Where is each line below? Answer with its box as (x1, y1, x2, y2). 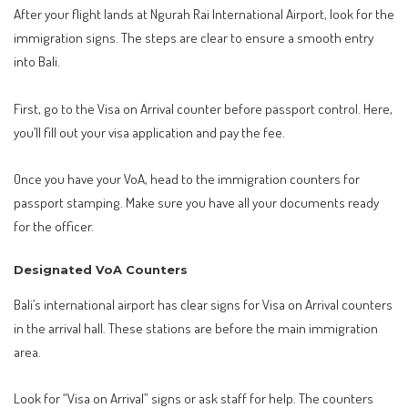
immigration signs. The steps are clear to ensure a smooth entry (14, 28, 373, 47)
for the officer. (14, 217, 94, 236)
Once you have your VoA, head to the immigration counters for (14, 169, 360, 189)
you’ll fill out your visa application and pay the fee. (14, 122, 285, 141)
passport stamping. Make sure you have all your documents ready (14, 193, 379, 212)
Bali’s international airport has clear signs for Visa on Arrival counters (14, 294, 393, 313)
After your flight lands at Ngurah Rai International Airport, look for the (14, 5, 394, 24)
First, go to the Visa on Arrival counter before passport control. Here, (14, 98, 393, 117)
